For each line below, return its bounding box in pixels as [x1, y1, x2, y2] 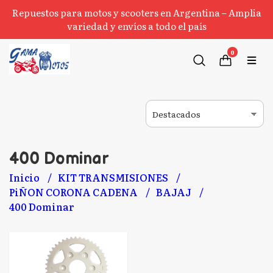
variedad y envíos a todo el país [66, 19, 207, 33]
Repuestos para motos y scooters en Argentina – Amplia [12, 5, 261, 19]
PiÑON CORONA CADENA [9, 185, 140, 199]
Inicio [9, 170, 41, 185]
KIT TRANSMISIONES [58, 170, 170, 185]
